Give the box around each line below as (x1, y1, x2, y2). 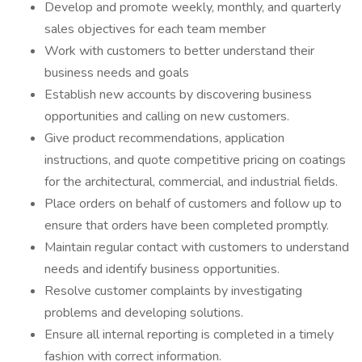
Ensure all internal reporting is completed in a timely (44, 326, 334, 343)
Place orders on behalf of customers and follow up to (44, 195, 342, 213)
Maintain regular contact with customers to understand (44, 238, 349, 256)
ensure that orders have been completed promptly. (44, 217, 329, 234)
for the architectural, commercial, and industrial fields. (44, 173, 338, 191)
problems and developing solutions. (44, 304, 243, 322)
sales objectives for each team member (44, 20, 266, 38)
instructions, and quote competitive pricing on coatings (44, 151, 346, 169)
